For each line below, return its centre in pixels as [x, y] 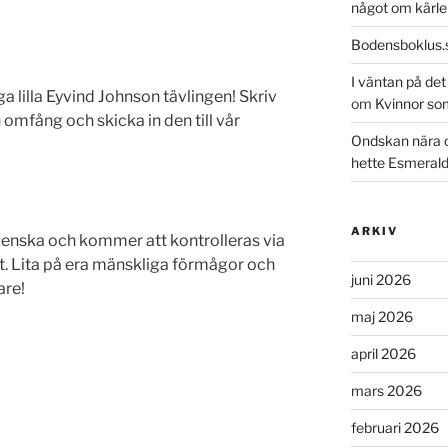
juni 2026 [380, 279]
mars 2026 [386, 390]
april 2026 [383, 353]
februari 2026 [394, 427]
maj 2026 [381, 316]
